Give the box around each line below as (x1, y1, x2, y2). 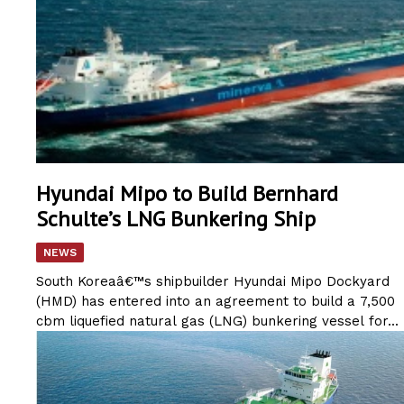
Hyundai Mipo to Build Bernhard (36, 179, 338, 207)
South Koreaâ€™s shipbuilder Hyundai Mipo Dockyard (36, 272, 390, 289)
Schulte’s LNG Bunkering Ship (36, 204, 316, 233)
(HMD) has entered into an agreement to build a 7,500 (36, 292, 395, 309)
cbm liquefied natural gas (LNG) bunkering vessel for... (36, 312, 399, 329)
